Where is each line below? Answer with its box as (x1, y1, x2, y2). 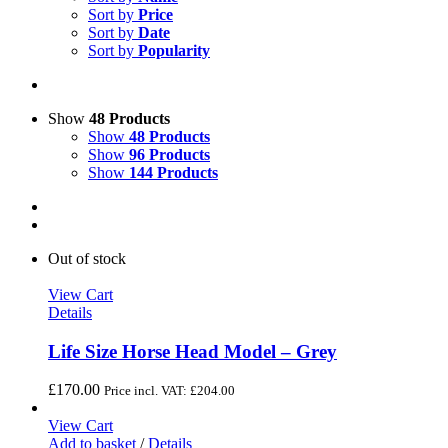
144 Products (129, 164, 218, 181)
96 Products (129, 146, 210, 163)
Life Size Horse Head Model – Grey (48, 340, 337, 362)
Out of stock (48, 250, 126, 267)
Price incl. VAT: (104, 383, 190, 399)
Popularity (138, 42, 210, 59)
